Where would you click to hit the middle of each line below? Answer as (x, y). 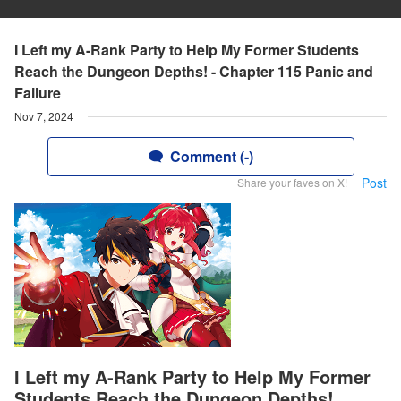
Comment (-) (211, 156)
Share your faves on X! (292, 182)
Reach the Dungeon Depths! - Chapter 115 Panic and (194, 71)
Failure (38, 93)
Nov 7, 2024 (44, 116)
